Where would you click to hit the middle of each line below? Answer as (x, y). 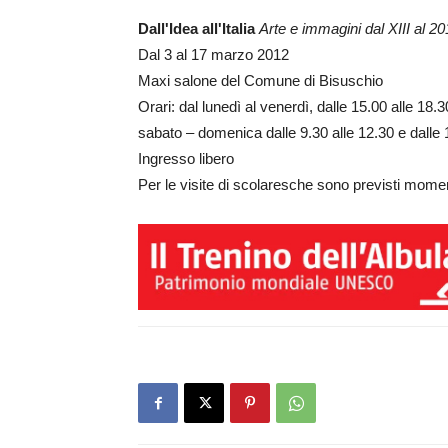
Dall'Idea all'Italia (198, 28)
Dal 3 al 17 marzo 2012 (213, 54)
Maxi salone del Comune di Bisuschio (260, 80)
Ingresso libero (186, 158)
